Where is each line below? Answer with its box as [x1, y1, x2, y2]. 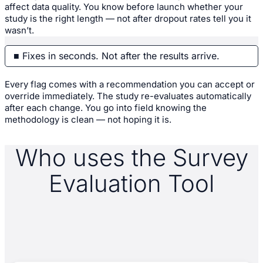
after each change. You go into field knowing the [5, 102, 207, 113]
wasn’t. [5, 24, 34, 36]
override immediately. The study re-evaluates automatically [5, 90, 251, 102]
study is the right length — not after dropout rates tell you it [5, 12, 251, 24]
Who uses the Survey [15, 143, 248, 172]
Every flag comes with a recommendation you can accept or [5, 78, 255, 90]
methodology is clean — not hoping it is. [5, 113, 171, 125]
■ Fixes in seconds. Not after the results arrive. [14, 49, 220, 62]
